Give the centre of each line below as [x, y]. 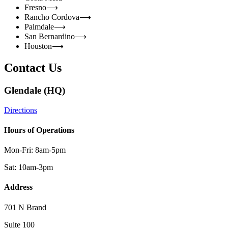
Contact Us [33, 67]
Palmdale [39, 27]
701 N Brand [25, 207]
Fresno [35, 7]
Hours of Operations [39, 130]
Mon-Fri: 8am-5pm [35, 150]
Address [18, 187]
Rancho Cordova [52, 17]
